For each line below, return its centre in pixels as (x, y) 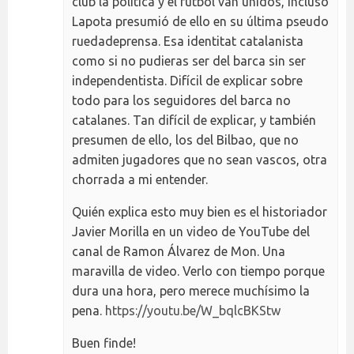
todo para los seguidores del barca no (181, 100)
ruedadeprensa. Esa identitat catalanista (188, 41)
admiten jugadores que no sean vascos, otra (200, 159)
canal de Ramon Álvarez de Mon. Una (179, 251)
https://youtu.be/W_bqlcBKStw (193, 310)
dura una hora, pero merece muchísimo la (191, 290)
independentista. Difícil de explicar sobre (187, 80)
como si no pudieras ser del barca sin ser (189, 60)
